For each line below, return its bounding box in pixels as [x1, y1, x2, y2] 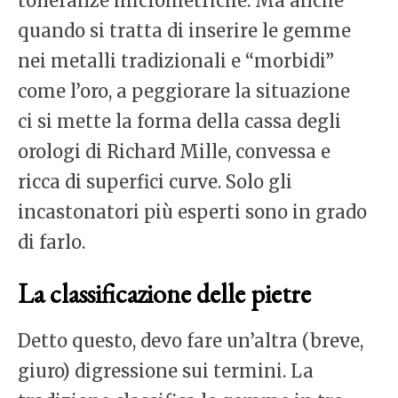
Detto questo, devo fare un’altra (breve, [18, 330, 363, 353]
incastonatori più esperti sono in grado [18, 201, 367, 224]
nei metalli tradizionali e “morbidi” [18, 50, 334, 73]
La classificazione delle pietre [18, 276, 311, 312]
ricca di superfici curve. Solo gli [18, 171, 292, 194]
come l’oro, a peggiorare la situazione [18, 80, 350, 103]
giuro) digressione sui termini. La [18, 360, 314, 383]
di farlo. [18, 231, 85, 254]
